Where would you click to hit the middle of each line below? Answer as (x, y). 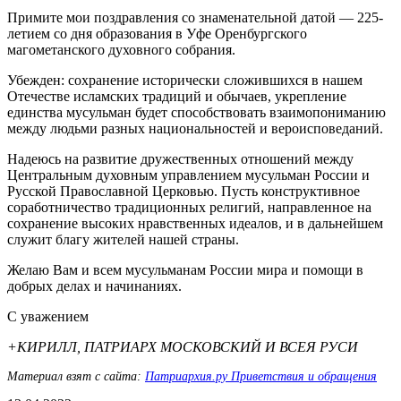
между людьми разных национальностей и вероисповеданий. (195, 128)
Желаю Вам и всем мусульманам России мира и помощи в (185, 269)
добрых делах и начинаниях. (94, 286)
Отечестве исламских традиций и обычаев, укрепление (177, 96)
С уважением (48, 316)
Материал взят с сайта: (76, 376)
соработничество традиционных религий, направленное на (189, 207)
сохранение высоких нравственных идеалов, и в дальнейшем (195, 223)
